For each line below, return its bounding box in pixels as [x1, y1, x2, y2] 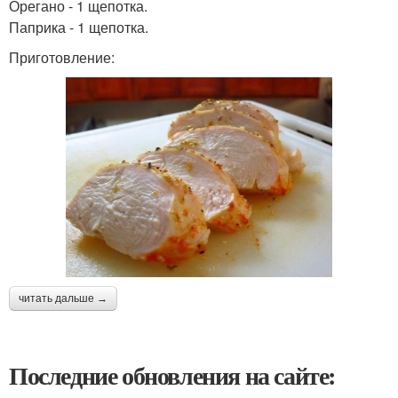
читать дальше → [19, 292, 107, 305]
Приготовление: [9, 47, 115, 68]
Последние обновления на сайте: [9, 357, 336, 394]
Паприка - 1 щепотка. [9, 17, 148, 37]
